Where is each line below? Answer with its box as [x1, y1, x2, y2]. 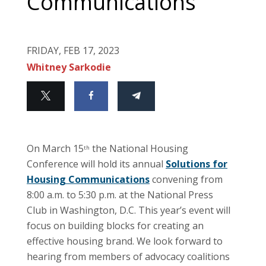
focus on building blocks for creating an [27, 218, 204, 232]
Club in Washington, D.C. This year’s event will [27, 203, 230, 217]
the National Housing [90, 141, 188, 155]
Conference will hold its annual [27, 157, 166, 170]
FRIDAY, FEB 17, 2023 [27, 43, 119, 57]
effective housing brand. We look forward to [27, 234, 223, 248]
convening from [150, 172, 223, 186]
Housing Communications [27, 172, 150, 186]
